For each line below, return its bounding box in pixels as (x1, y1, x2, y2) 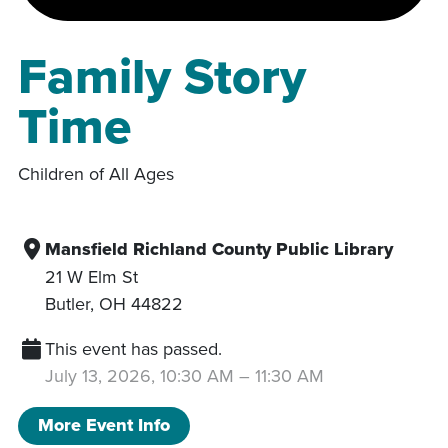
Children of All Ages (18, 160, 174, 186)
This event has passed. (45, 335, 222, 361)
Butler (45, 290, 90, 316)
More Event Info (38, 412, 170, 439)
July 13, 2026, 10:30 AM (45, 362, 234, 388)
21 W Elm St (45, 263, 138, 289)
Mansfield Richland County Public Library (45, 235, 393, 262)
